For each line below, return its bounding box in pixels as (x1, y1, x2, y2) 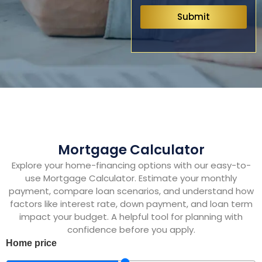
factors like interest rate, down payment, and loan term (9, 197, 253, 210)
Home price (6, 238, 57, 249)
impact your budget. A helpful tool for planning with (19, 210, 243, 223)
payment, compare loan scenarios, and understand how (8, 184, 254, 197)
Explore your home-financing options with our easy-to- (11, 158, 251, 171)
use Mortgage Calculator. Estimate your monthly (25, 171, 237, 184)
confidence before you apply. (67, 223, 195, 236)
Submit (177, 11, 210, 23)
